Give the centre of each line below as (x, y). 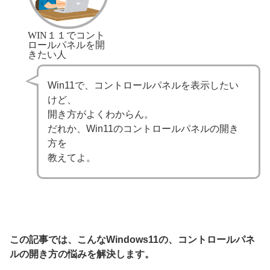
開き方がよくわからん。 (101, 114)
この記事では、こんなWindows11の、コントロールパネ (132, 240)
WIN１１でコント (66, 34)
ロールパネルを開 (66, 44)
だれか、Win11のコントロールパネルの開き (143, 128)
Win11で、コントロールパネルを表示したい (143, 85)
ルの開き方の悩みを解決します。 (82, 254)
